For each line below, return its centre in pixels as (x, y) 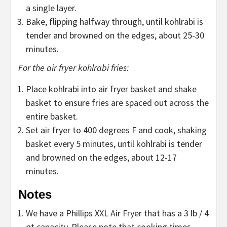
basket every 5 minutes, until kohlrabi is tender (114, 144)
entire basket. (52, 117)
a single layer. (51, 8)
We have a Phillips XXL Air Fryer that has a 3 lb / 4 (117, 213)
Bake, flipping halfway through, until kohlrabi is (115, 22)
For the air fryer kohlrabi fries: (73, 68)
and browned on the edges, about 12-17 (101, 158)
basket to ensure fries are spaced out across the (117, 103)
